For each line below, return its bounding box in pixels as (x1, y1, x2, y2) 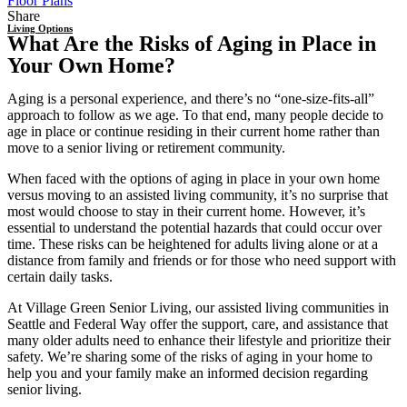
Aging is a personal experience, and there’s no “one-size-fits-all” (7, 91, 374, 106)
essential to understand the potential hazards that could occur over (7, 220, 382, 235)
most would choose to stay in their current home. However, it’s (7, 203, 365, 219)
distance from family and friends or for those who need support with (7, 253, 396, 268)
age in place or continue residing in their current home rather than (7, 124, 380, 139)
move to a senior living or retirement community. (7, 140, 285, 155)
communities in (302, 300, 389, 315)
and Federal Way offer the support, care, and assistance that (45, 316, 388, 332)
